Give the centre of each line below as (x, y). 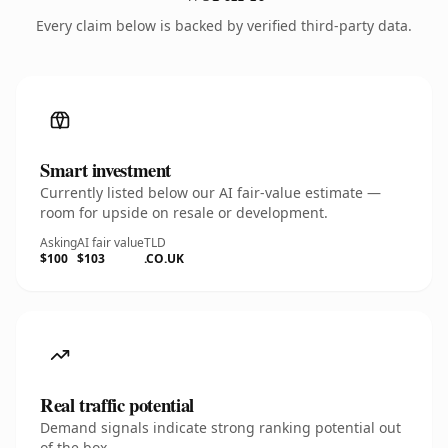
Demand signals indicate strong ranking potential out (220, 427)
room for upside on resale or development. (184, 212)
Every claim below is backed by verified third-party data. (224, 25)
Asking (58, 242)
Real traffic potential (117, 404)
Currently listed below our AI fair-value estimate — (210, 192)
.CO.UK (164, 258)
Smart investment (106, 169)
